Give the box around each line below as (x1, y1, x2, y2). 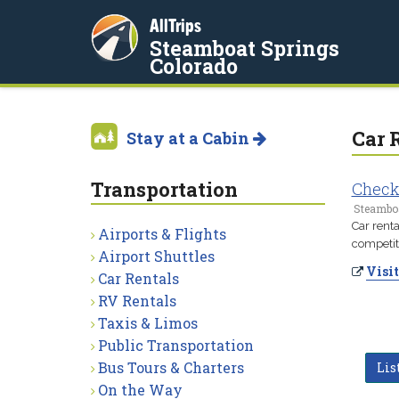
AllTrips (150, 15, 201, 36)
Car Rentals (98, 269, 179, 288)
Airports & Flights (98, 224, 226, 243)
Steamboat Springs (150, 35, 339, 61)
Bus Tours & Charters (98, 358, 244, 377)
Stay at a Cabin (126, 127, 253, 149)
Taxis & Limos (98, 313, 198, 332)
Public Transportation (98, 336, 254, 354)
